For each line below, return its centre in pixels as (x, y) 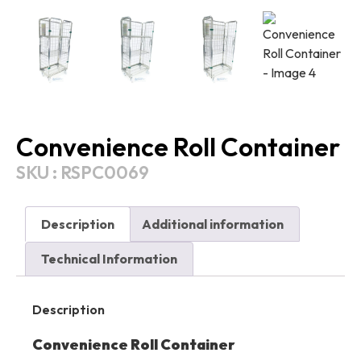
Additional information (212, 224)
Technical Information (110, 259)
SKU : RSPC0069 (83, 172)
